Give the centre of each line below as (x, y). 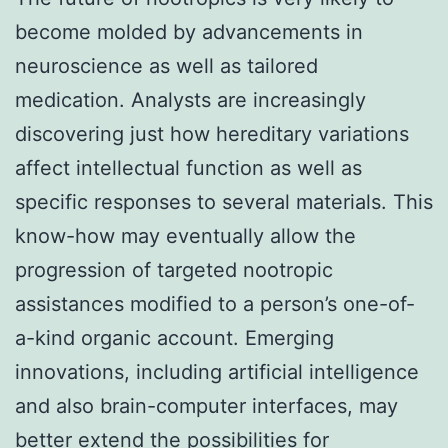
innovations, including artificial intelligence (217, 371)
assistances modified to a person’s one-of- (215, 303)
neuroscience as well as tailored (166, 65)
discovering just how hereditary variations (212, 133)
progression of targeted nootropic (174, 269)
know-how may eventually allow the (185, 235)
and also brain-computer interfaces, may (206, 405)
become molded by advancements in (189, 31)
